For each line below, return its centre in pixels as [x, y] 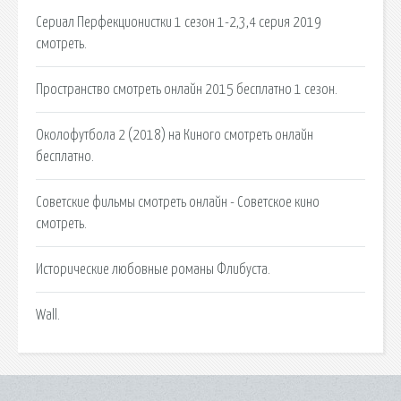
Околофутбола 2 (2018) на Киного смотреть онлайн [175, 135]
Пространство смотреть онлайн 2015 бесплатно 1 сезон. [187, 89]
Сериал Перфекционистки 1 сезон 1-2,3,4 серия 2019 [179, 22]
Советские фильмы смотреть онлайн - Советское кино [178, 202]
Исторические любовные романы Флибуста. [153, 269]
